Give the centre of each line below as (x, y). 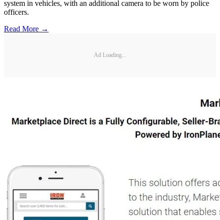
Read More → (26, 28)
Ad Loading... (110, 55)
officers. (16, 12)
